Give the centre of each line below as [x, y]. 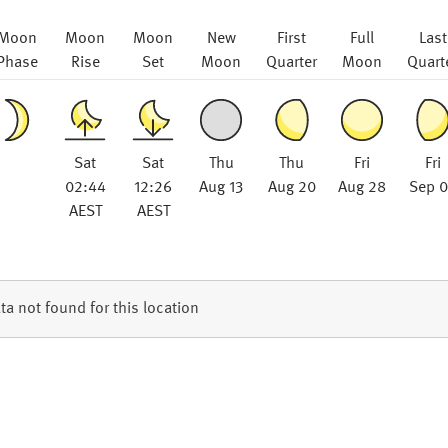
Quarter [291, 63]
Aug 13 [221, 188]
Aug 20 [291, 188]
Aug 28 [362, 188]
